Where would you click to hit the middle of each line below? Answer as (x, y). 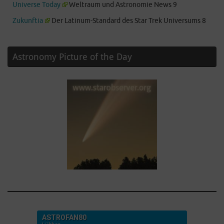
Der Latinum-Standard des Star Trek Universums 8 (128, 20)
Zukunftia (28, 20)
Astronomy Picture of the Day (72, 56)
